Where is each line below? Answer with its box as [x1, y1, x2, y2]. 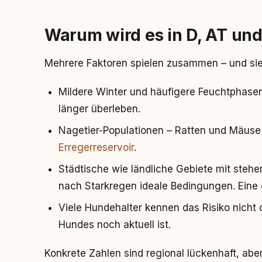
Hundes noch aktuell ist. [58, 219, 171, 230]
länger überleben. [58, 103, 140, 115]
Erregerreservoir [58, 142, 134, 153]
